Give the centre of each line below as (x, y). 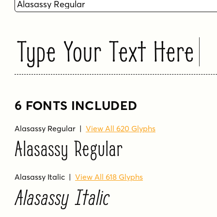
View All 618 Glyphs (109, 177)
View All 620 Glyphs (121, 128)
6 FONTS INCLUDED (76, 105)
